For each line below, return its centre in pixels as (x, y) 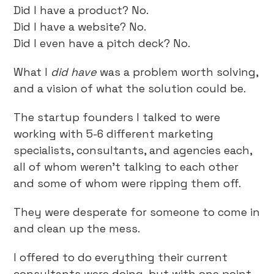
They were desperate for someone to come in (137, 212)
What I (32, 72)
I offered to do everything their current (121, 257)
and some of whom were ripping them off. (128, 183)
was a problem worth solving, (178, 72)
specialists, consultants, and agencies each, (133, 150)
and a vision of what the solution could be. (130, 88)
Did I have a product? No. (81, 10)
